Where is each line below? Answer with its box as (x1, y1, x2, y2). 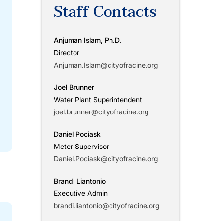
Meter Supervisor (53, 142, 109, 150)
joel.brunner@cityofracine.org (53, 107, 148, 116)
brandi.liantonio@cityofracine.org (53, 201, 159, 210)
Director (53, 48, 79, 57)
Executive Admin (53, 188, 108, 197)
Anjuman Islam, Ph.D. (53, 36, 121, 44)
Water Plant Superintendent (53, 95, 142, 104)
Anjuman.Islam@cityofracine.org (53, 60, 158, 69)
